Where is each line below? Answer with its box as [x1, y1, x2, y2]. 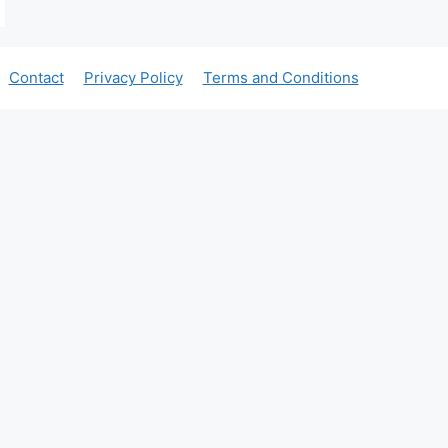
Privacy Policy [83, 68, 183, 87]
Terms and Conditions [202, 68, 359, 87]
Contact [8, 68, 64, 87]
